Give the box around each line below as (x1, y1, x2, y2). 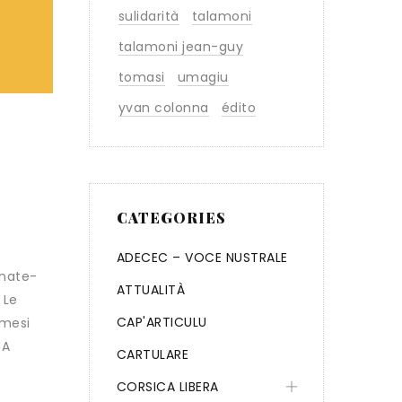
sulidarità (118, 7, 179, 25)
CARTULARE (116, 345, 188, 363)
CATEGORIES (116, 208, 226, 227)
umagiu (177, 68, 229, 86)
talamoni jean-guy (118, 38, 243, 56)
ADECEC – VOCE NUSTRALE (116, 249, 288, 267)
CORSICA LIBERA (116, 378, 219, 396)
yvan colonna (118, 99, 209, 117)
